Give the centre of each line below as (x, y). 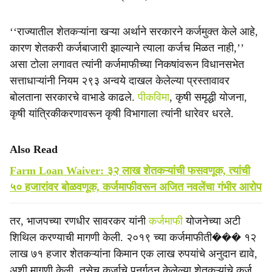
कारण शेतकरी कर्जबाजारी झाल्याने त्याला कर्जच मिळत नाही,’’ (127, 48)
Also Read (34, 149)
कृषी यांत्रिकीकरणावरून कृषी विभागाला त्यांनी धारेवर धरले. (122, 114)
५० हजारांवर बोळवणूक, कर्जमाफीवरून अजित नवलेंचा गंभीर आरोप (136, 187)
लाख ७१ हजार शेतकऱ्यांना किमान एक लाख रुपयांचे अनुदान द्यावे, (134, 254)
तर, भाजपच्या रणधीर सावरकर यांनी (79, 221)
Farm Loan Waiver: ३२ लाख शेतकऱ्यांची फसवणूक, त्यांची (130, 171)
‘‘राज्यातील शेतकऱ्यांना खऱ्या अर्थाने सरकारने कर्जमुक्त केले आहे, (134, 32)
